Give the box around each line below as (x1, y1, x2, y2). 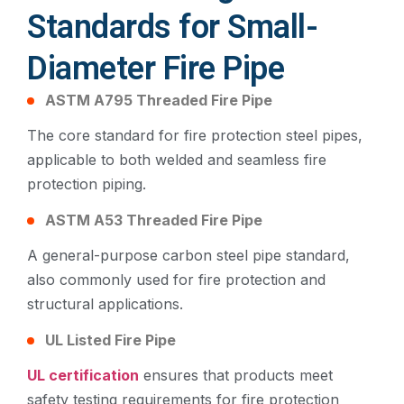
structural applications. (27, 295, 183, 314)
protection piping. (27, 174, 146, 193)
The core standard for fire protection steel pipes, (27, 125, 363, 144)
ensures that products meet (139, 366, 333, 385)
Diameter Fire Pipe (27, 49, 284, 87)
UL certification (27, 366, 139, 385)
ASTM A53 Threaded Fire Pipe (45, 211, 262, 230)
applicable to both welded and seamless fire (27, 150, 326, 169)
